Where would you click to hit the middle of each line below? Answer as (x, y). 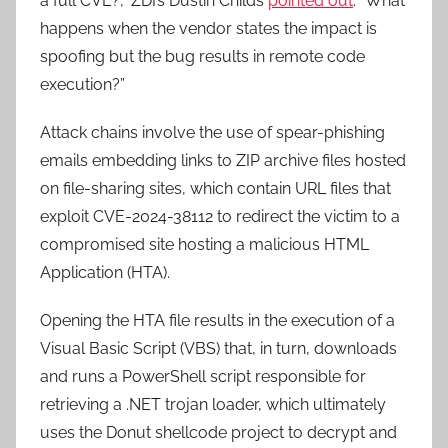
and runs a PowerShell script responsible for (203, 376)
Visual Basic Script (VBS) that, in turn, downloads (218, 348)
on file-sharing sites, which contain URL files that (215, 188)
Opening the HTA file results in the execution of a (217, 320)
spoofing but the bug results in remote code (202, 56)
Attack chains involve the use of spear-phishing (212, 132)
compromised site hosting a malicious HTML (204, 244)
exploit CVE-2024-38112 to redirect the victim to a (220, 216)
